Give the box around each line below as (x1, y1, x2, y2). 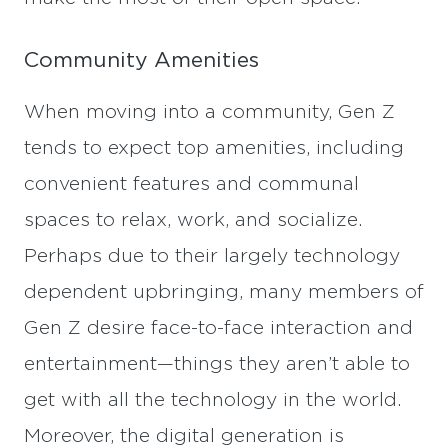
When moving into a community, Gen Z (24, 102, 395, 122)
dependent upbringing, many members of (24, 282, 424, 302)
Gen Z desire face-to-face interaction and (24, 318, 413, 338)
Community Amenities (24, 50, 259, 72)
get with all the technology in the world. (24, 390, 401, 410)
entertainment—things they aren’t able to (24, 354, 410, 374)
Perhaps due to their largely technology (24, 246, 400, 266)
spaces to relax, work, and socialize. (24, 210, 362, 230)
